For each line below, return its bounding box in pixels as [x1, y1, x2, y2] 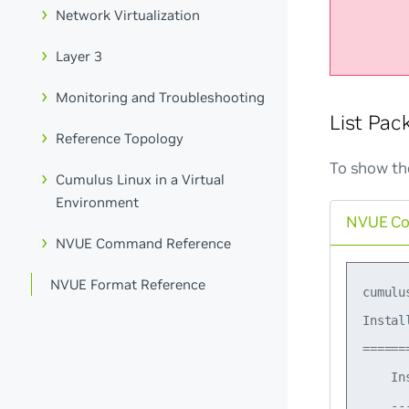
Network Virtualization [56, 6, 201, 25]
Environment [56, 193, 140, 211]
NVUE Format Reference [50, 275, 206, 293]
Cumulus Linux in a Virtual [56, 170, 225, 188]
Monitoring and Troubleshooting [56, 89, 266, 107]
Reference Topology [56, 130, 184, 148]
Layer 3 [56, 47, 103, 66]
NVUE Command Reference [56, 234, 232, 252]
